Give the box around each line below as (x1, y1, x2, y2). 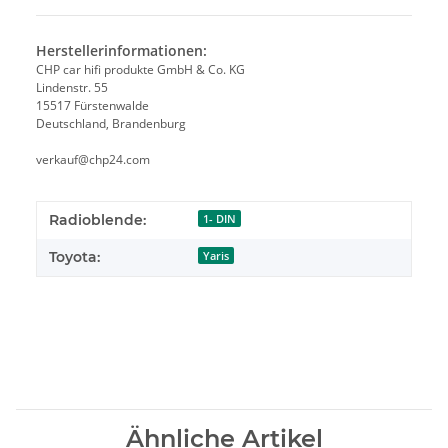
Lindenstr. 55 (36, 79, 108, 97)
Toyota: (49, 248, 100, 267)
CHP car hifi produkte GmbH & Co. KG (36, 61, 245, 79)
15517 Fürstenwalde (36, 97, 149, 115)
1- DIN (203, 211, 237, 226)
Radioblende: (49, 211, 146, 230)
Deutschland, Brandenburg (36, 115, 186, 133)
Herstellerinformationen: (36, 41, 207, 61)
